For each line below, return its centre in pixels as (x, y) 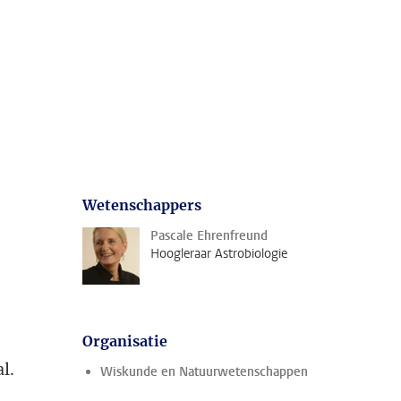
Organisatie (125, 341)
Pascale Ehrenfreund (209, 236)
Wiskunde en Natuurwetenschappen (204, 372)
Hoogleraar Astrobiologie (219, 254)
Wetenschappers (142, 205)
